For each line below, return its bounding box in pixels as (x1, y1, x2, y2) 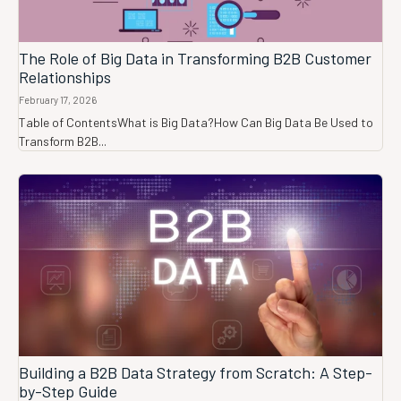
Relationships (19, 67, 111, 88)
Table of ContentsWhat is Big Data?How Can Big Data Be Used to (19, 115, 373, 131)
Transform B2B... (19, 133, 107, 149)
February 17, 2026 (19, 94, 97, 107)
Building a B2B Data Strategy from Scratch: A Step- (19, 363, 372, 383)
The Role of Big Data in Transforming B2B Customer (19, 48, 371, 69)
